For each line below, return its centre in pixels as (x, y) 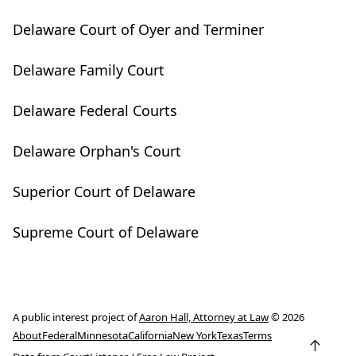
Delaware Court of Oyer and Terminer (138, 29)
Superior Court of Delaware (104, 192)
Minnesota (103, 335)
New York (195, 335)
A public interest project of (76, 317)
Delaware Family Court (89, 70)
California (150, 335)
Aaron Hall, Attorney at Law (204, 317)
